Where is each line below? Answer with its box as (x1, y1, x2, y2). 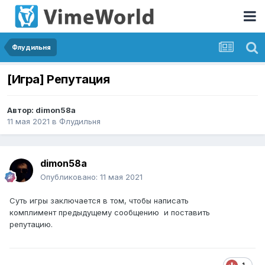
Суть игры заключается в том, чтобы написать (9, 196, 189, 206)
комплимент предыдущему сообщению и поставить (9, 208, 210, 218)
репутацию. (9, 219, 55, 230)
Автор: (7, 105, 35, 115)
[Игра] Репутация (7, 72, 110, 87)
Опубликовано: (40, 172, 100, 182)
